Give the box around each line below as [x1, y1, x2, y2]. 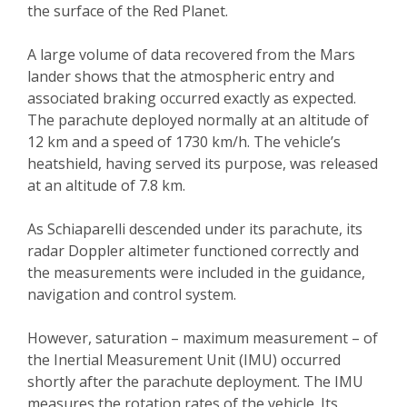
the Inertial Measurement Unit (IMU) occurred [27, 350, 341, 371]
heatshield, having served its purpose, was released [27, 154, 378, 174]
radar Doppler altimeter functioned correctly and [27, 241, 359, 262]
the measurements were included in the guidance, [27, 263, 365, 283]
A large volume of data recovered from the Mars [27, 45, 355, 65]
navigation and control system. [27, 284, 236, 305]
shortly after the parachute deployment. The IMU [27, 372, 363, 392]
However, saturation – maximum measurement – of [27, 328, 378, 349]
